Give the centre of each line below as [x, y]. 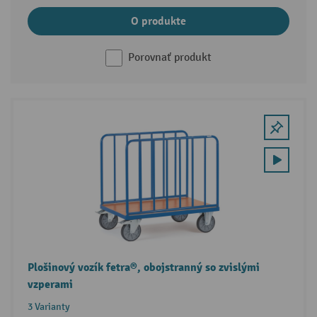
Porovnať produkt [170, 58]
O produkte [158, 22]
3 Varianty [48, 307]
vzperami [50, 285]
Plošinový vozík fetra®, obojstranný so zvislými [143, 268]
